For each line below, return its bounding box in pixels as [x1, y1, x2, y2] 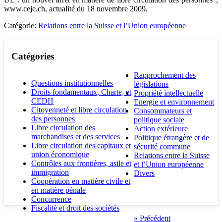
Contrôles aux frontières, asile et [31, 159, 131, 168]
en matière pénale [31, 186, 86, 195]
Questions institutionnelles [31, 79, 113, 88]
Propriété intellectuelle [134, 89, 204, 98]
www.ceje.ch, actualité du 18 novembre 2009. [4, 4, 148, 13]
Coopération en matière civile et [31, 177, 130, 186]
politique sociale [134, 115, 185, 124]
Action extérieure [134, 124, 188, 133]
